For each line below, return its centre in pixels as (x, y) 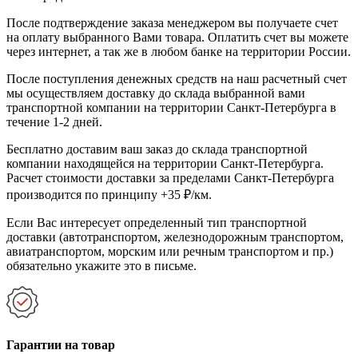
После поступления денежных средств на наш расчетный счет (177, 78)
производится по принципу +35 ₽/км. (109, 194)
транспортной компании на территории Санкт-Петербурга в (171, 107)
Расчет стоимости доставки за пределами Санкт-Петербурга (170, 177)
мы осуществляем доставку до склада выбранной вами (156, 93)
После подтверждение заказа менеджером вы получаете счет (172, 22)
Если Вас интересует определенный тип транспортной (157, 222)
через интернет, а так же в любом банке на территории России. (179, 51)
